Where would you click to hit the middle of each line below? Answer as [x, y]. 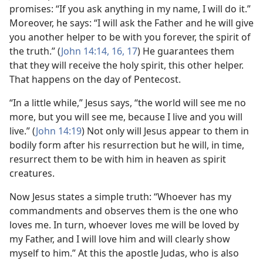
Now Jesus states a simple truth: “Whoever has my [120, 197]
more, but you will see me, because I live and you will [126, 117]
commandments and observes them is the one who [124, 211]
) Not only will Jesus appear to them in [165, 131]
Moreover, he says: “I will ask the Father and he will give [131, 23]
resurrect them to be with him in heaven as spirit [118, 159]
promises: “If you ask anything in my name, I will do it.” [130, 9]
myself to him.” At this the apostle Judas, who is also [124, 253]
